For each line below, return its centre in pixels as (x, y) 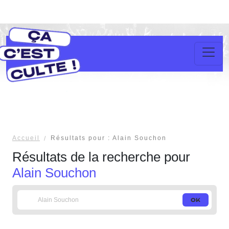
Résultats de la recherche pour (101, 157)
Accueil (26, 138)
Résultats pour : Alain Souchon (109, 138)
